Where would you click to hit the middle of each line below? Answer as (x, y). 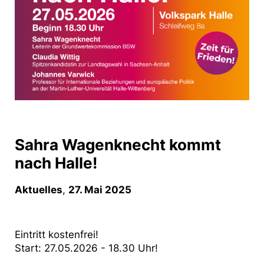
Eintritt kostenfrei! (57, 234)
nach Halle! (56, 163)
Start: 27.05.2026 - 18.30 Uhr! (86, 248)
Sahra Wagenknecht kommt (118, 144)
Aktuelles (39, 189)
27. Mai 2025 (100, 189)
